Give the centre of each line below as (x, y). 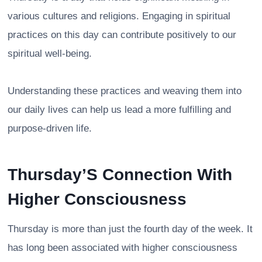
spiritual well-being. (50, 53)
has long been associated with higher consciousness (123, 247)
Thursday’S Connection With (120, 174)
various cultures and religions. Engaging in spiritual (119, 16)
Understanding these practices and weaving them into (125, 91)
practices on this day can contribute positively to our (122, 35)
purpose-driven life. (50, 128)
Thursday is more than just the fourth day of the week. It (130, 229)
